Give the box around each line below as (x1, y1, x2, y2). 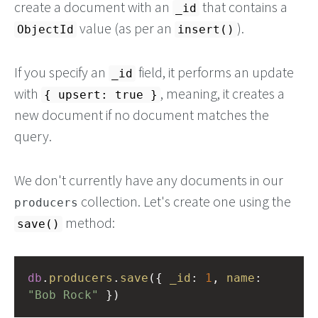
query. (14, 127, 52, 145)
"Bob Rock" (28, 288, 99, 302)
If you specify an (14, 63, 109, 81)
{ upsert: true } (44, 88, 158, 102)
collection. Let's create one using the (78, 192, 291, 210)
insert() (177, 23, 234, 36)
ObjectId (17, 23, 74, 36)
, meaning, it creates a (160, 84, 285, 102)
